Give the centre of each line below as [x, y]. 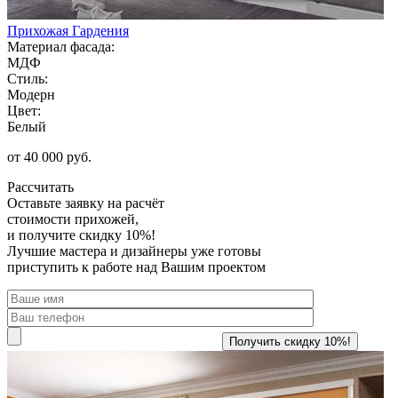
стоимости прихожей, [73, 219]
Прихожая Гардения [68, 30]
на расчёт [134, 203]
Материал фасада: [61, 46]
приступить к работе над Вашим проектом [136, 267]
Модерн [31, 94]
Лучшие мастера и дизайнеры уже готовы [134, 251]
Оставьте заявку [56, 203]
